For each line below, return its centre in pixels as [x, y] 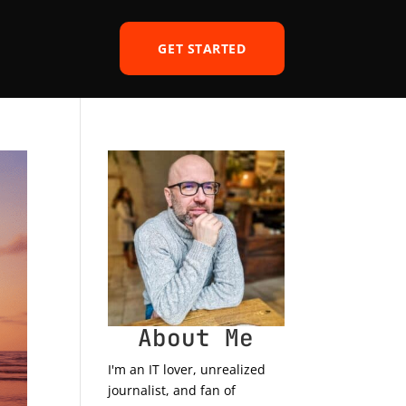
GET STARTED [202, 48]
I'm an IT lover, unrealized [187, 370]
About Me [196, 338]
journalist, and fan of [172, 391]
